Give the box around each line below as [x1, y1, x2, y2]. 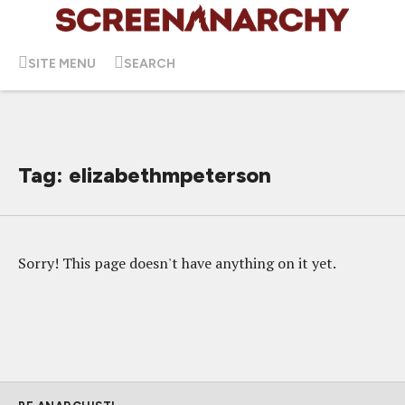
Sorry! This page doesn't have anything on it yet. [18, 253, 336, 273]
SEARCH [124, 55, 175, 71]
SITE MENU [28, 55, 96, 71]
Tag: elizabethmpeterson [18, 162, 271, 188]
